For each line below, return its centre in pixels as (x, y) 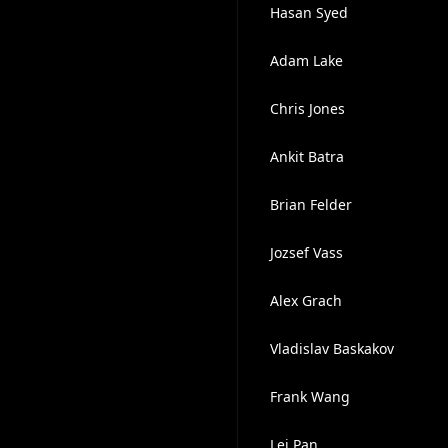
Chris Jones (307, 108)
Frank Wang (309, 396)
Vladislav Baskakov (331, 348)
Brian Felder (310, 204)
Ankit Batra (306, 156)
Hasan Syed (308, 12)
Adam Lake (306, 60)
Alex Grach (305, 300)
